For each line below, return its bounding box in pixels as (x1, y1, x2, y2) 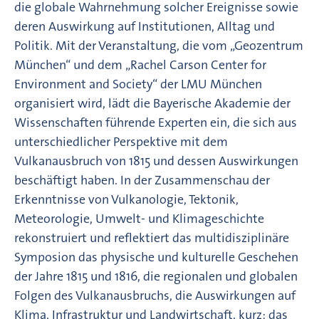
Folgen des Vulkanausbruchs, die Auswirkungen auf (14, 286, 296, 304)
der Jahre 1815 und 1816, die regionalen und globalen (14, 267, 298, 285)
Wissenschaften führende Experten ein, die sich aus (14, 113, 297, 131)
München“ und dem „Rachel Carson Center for (14, 56, 266, 73)
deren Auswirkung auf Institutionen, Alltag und (14, 17, 275, 35)
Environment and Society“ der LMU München (14, 75, 262, 93)
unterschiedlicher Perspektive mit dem (14, 132, 228, 150)
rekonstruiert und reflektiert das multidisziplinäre (14, 229, 289, 246)
